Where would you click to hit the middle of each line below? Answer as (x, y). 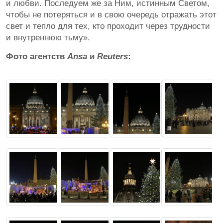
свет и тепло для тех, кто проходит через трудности (108, 26)
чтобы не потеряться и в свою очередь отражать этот (111, 15)
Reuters (112, 57)
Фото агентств (37, 57)
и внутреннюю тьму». (48, 38)
